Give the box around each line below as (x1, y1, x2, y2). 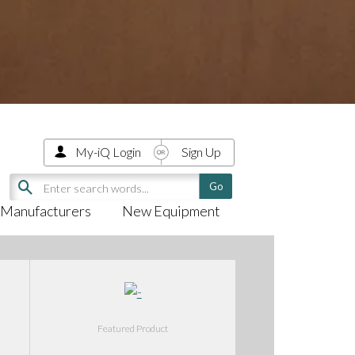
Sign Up (181, 144, 221, 160)
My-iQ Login (74, 144, 141, 160)
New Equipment (121, 202, 220, 220)
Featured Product (97, 322, 169, 334)
